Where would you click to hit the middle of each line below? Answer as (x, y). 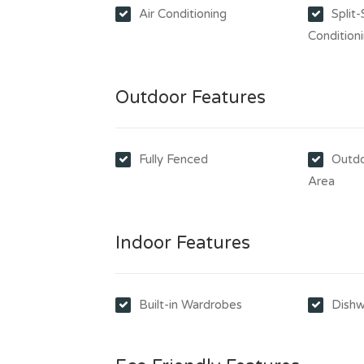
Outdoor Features (191, 97)
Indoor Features (183, 243)
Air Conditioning (183, 14)
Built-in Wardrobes (191, 305)
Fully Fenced (173, 159)
